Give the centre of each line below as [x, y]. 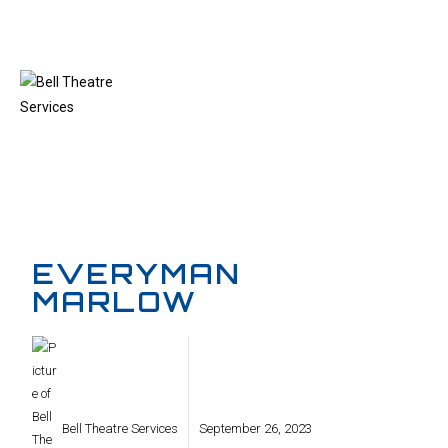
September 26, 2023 [256, 428]
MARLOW [115, 301]
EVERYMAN [137, 273]
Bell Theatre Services [120, 428]
